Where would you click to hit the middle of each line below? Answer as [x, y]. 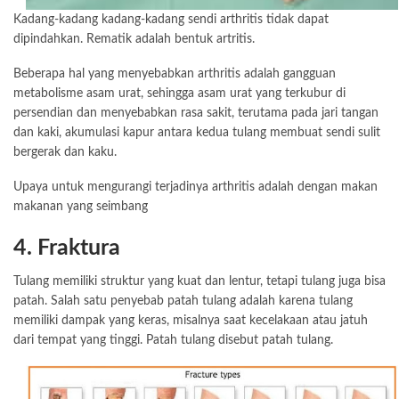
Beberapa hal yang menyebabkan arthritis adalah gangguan [175, 73]
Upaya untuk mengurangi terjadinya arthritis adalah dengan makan [195, 187]
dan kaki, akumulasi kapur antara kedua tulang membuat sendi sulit [197, 132]
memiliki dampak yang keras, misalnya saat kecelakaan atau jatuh [191, 320]
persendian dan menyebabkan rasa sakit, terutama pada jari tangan [196, 113]
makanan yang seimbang [81, 206]
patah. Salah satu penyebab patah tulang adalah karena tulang [183, 301]
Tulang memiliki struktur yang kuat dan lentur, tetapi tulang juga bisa [199, 281]
